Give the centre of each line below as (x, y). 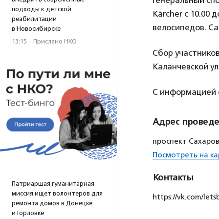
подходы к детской (42, 9)
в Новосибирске (36, 29)
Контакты (173, 177)
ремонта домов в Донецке (52, 203)
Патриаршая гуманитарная (53, 184)
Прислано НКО (55, 41)
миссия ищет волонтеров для (57, 193)
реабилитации (34, 19)
